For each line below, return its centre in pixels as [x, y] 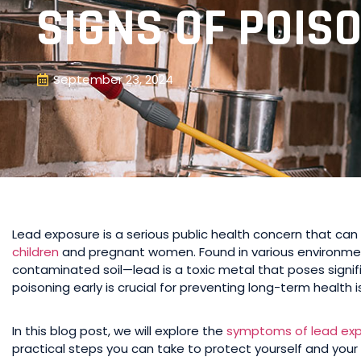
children [35, 252]
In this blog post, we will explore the [119, 331]
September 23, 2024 [113, 79]
